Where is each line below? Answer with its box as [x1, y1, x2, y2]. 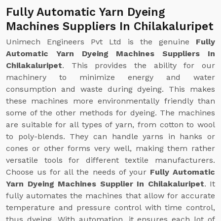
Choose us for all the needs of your [6, 167, 150, 177]
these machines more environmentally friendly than [6, 96, 215, 106]
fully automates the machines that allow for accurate [6, 191, 215, 200]
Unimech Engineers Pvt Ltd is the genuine [6, 37, 196, 46]
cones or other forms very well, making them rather [6, 144, 215, 153]
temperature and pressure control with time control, [6, 203, 215, 212]
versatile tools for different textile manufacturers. [6, 155, 215, 165]
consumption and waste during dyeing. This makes [6, 84, 215, 94]
